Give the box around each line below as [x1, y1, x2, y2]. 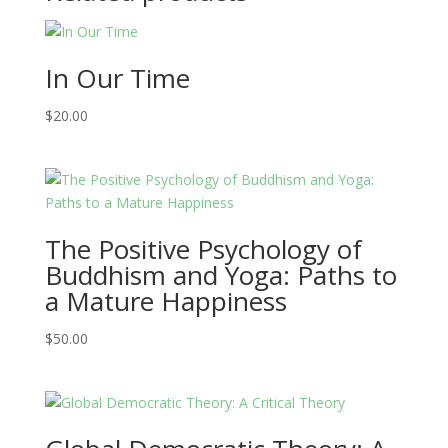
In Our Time [44, 59, 190, 96]
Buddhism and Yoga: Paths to [44, 257, 397, 294]
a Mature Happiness [44, 283, 287, 320]
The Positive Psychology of [44, 231, 362, 268]
